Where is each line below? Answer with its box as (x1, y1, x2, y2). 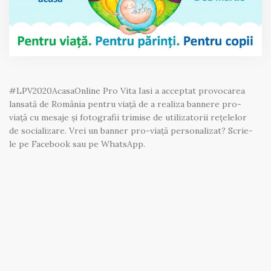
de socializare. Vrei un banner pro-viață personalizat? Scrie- (9, 125, 253, 136)
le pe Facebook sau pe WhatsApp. (9, 138, 145, 149)
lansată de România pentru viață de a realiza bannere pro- (9, 98, 241, 109)
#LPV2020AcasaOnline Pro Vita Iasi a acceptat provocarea (9, 85, 245, 96)
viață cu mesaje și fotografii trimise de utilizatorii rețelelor (9, 111, 247, 123)
